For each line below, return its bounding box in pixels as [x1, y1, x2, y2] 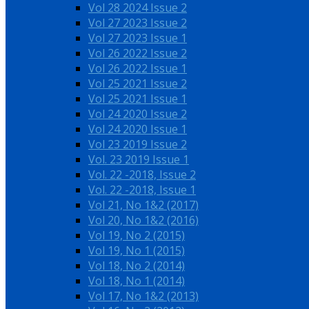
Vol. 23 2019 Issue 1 [88, 151, 189, 167]
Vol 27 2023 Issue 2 [88, 14, 187, 30]
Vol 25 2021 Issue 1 [88, 90, 187, 106]
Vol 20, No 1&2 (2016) [88, 212, 199, 228]
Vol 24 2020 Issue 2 [88, 106, 187, 121]
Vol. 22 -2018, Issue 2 [88, 166, 196, 182]
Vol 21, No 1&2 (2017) [88, 197, 199, 212]
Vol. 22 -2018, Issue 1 [88, 181, 196, 197]
